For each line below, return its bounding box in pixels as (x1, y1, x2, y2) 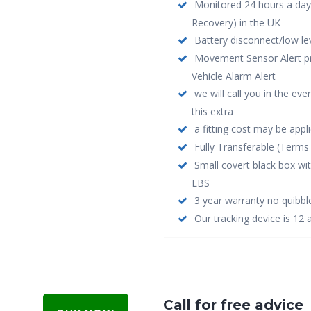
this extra (191, 105, 233, 118)
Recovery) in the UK (191, 16, 280, 29)
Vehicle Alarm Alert (191, 69, 276, 83)
